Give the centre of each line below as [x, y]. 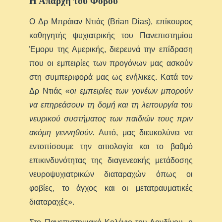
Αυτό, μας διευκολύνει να [146, 132]
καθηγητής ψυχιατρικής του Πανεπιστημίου [111, 35]
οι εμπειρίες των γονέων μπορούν [131, 91]
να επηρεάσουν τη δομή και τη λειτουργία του [111, 105]
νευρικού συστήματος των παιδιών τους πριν [111, 118]
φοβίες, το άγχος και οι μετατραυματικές [111, 188]
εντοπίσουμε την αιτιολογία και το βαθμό [111, 146]
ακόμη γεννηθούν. [64, 132]
